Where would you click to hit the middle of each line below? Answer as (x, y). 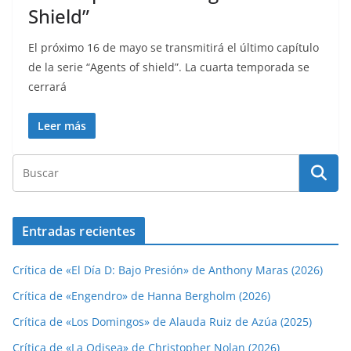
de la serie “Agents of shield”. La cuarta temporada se (169, 67)
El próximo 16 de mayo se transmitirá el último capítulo (174, 48)
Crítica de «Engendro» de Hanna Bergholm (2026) (141, 296)
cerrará (47, 87)
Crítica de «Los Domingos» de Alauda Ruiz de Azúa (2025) (162, 322)
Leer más (62, 126)
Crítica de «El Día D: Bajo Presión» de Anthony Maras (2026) (168, 270)
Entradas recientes (79, 232)
